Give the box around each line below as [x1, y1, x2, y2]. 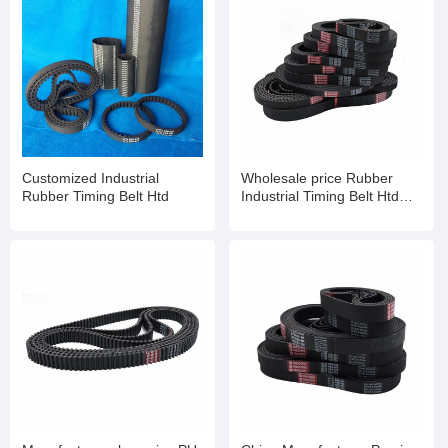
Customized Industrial [22, 169, 101, 186]
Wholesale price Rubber [240, 169, 346, 186]
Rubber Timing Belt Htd [22, 187, 169, 204]
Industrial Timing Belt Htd [240, 187, 399, 204]
